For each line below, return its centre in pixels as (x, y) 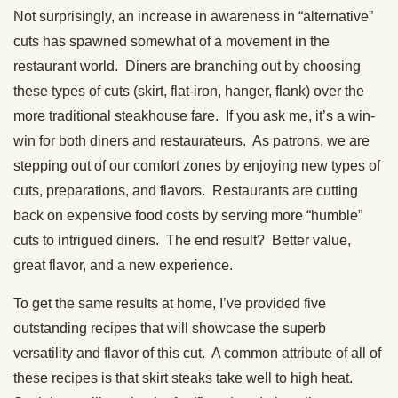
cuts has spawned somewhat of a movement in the (171, 41)
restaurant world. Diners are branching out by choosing (187, 66)
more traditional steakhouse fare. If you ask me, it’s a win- (194, 116)
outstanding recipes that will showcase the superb (170, 328)
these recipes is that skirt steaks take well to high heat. (185, 378)
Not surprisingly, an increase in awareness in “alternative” (193, 16)
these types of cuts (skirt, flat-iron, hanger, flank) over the (189, 91)
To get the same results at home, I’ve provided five (170, 303)
